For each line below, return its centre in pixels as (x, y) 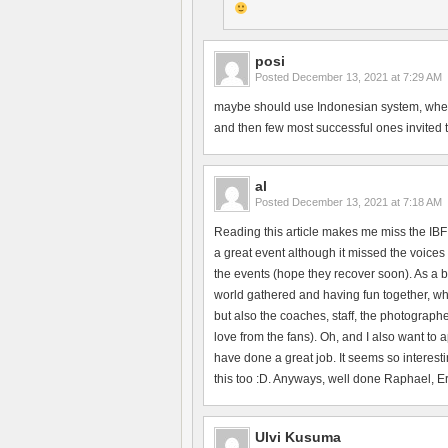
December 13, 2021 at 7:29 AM (367, 77)
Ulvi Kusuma (298, 437)
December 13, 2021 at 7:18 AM (367, 202)
